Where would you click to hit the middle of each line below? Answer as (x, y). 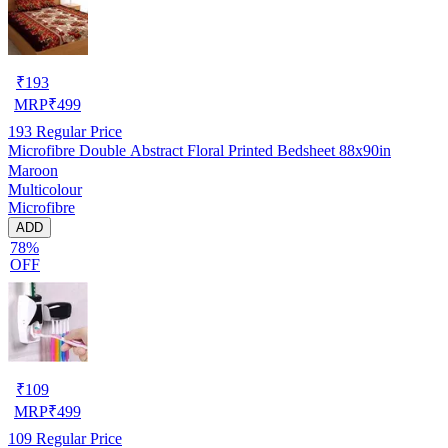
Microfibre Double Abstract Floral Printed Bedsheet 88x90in (199, 150)
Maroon (33, 170)
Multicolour (45, 189)
